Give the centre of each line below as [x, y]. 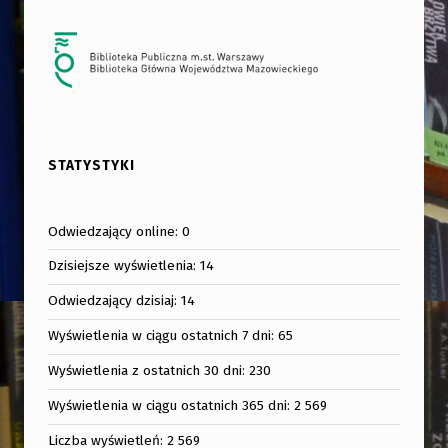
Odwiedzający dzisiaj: [115, 301]
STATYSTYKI [92, 166]
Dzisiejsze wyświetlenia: [124, 266]
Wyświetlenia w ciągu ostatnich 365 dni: [171, 406]
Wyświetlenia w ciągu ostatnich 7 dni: [163, 336]
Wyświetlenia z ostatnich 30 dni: [149, 371]
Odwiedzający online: [115, 231]
